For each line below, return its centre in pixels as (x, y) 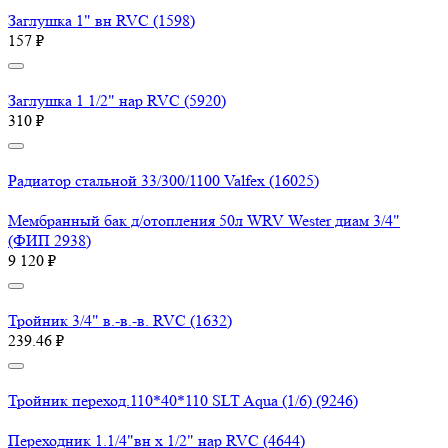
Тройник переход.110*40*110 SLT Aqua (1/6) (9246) (183, 401)
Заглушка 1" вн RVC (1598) (101, 21)
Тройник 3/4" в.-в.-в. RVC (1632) (120, 321)
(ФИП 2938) (49, 241)
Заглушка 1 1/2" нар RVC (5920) (117, 101)
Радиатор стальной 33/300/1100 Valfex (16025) (163, 181)
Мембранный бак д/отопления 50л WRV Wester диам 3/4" (204, 221)
